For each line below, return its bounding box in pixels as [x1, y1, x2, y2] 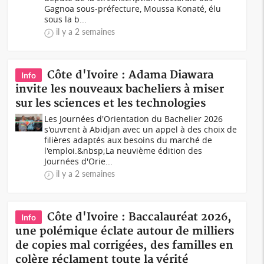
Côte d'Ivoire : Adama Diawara [47, 68, 214, 82]
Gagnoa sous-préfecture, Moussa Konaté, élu [44, 3, 222, 14]
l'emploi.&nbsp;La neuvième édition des [44, 145, 203, 156]
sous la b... [44, 14, 87, 25]
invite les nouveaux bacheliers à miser [15, 82, 225, 96]
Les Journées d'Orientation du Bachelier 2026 [44, 113, 223, 124]
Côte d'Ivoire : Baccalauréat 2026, [47, 210, 232, 224]
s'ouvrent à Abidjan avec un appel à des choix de [44, 124, 237, 135]
